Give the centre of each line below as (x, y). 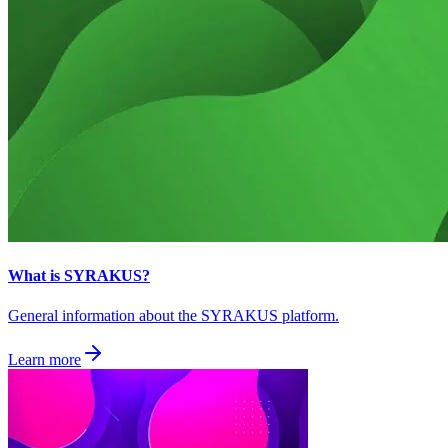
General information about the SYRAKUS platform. (173, 315)
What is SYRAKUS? (79, 276)
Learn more (44, 359)
